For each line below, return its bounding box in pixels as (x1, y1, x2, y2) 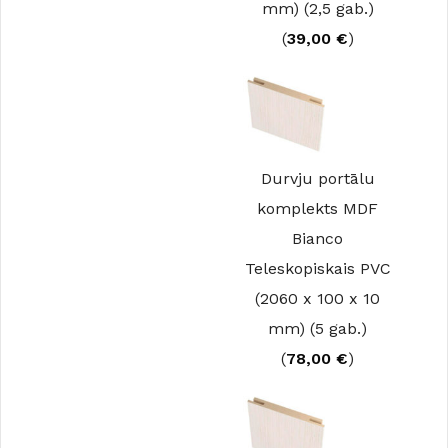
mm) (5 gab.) (268, 319, 367, 338)
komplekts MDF (257, 199, 378, 218)
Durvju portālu (260, 169, 375, 188)
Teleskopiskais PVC (244, 259, 391, 278)
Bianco (292, 229, 343, 248)
